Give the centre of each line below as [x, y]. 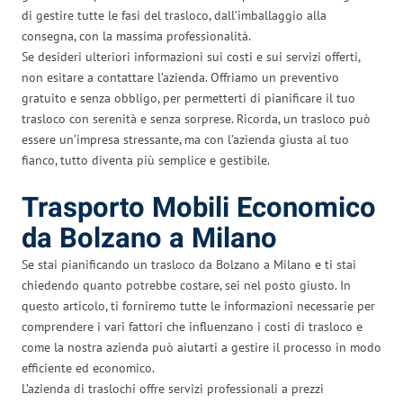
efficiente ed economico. [88, 367]
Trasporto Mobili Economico [199, 208]
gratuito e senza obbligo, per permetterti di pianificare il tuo [188, 98]
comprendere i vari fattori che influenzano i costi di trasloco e [192, 326]
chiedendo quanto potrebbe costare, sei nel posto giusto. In [186, 285]
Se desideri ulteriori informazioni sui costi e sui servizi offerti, [191, 56]
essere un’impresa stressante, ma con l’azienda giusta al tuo [185, 139]
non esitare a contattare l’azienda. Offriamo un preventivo [180, 77]
